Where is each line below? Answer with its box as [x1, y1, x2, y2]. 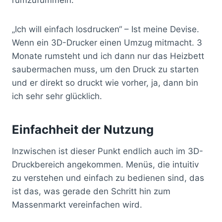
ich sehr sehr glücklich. [12, 91, 102, 101]
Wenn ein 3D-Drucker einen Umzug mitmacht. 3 [12, 37, 202, 48]
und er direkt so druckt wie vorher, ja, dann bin [12, 77, 198, 88]
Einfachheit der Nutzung [12, 122, 154, 137]
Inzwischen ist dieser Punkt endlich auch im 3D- [12, 146, 203, 156]
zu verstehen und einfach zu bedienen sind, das [12, 172, 204, 183]
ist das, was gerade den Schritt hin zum [12, 186, 170, 196]
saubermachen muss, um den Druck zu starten [12, 64, 199, 74]
